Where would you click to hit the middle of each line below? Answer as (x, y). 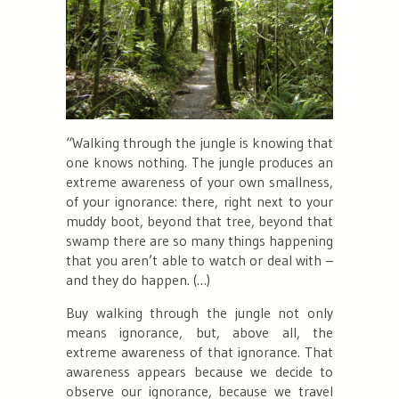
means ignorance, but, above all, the (199, 332)
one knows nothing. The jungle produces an (199, 162)
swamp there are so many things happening (199, 240)
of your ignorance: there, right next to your (199, 201)
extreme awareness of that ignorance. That (199, 351)
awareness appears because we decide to (199, 371)
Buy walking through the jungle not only (199, 312)
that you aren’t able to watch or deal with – (199, 260)
